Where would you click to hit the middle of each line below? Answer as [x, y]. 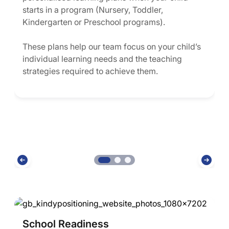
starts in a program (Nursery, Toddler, [93, 9]
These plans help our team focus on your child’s [112, 46]
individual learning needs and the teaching [102, 59]
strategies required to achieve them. [90, 71]
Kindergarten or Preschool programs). [94, 22]
